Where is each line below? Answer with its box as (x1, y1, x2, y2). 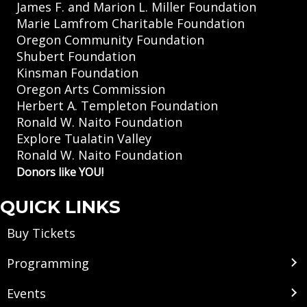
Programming (7, 254, 89, 271)
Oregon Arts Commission (16, 81, 165, 98)
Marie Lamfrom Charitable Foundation (16, 15, 245, 32)
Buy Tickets (7, 224, 75, 241)
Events (7, 284, 46, 302)
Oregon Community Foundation (16, 32, 204, 49)
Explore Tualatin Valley (16, 130, 151, 147)
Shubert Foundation (16, 48, 136, 65)
